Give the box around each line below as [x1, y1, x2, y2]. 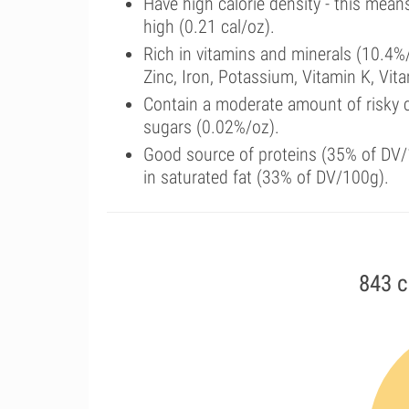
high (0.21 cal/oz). [143, 16, 275, 37]
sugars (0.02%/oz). [143, 116, 279, 138]
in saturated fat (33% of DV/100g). [143, 166, 389, 188]
